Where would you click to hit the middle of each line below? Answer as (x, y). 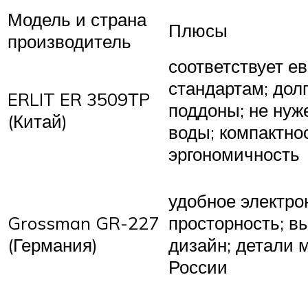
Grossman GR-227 (83, 223)
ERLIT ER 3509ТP (79, 99)
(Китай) (37, 121)
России (198, 267)
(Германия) (53, 245)
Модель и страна (77, 20)
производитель (69, 42)
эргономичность (234, 154)
